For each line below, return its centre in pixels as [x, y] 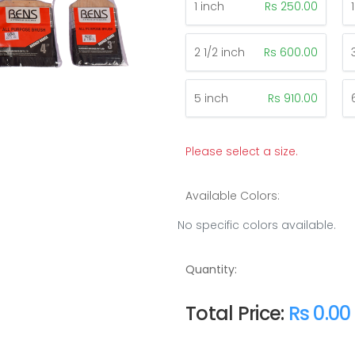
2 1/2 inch [219, 52]
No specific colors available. [257, 225]
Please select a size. [242, 151]
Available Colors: [233, 195]
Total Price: [237, 313]
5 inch [211, 98]
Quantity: [211, 269]
